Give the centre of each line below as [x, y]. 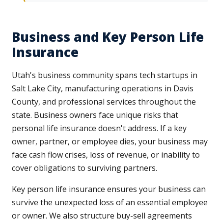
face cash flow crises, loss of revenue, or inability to [106, 155]
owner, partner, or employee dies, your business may [110, 142]
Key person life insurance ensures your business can [109, 189]
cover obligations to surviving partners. [84, 168]
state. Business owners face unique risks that [95, 115]
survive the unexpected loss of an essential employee [110, 203]
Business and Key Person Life [108, 37]
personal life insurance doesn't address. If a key [99, 128]
